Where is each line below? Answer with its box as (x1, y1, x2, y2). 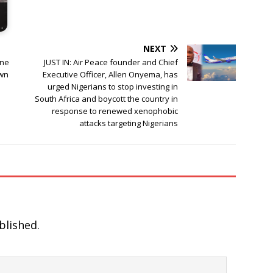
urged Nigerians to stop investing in (48, 81, 179, 93)
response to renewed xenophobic (52, 105, 179, 117)
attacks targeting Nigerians (79, 118, 179, 129)
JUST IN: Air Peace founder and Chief (44, 57, 179, 68)
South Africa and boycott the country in (35, 93, 179, 105)
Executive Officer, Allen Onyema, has (43, 69, 179, 80)
